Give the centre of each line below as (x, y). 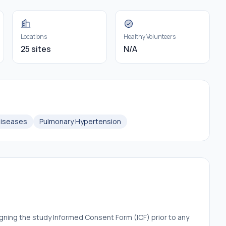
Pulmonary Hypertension (80, 121)
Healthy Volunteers (150, 37)
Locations (34, 37)
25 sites (36, 49)
